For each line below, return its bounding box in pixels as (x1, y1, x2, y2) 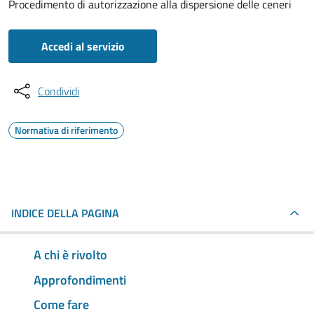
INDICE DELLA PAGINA (11, 205, 119, 221)
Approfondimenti (34, 270, 126, 289)
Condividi (38, 83, 79, 100)
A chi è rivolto (34, 245, 107, 264)
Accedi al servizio (41, 38, 125, 55)
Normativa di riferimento (15, 123, 118, 137)
